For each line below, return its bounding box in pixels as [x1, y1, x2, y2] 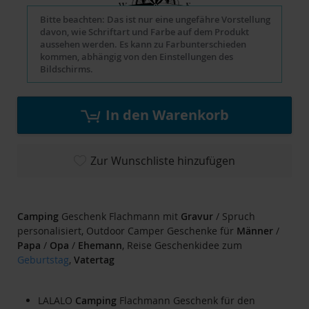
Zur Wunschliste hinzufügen [90, 153, 235, 169]
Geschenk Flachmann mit [59, 210, 181, 223]
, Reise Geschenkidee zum [122, 239, 242, 252]
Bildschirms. [39, 63, 93, 76]
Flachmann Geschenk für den [117, 294, 255, 308]
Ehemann [78, 239, 122, 252]
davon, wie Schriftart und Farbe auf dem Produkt [39, 26, 249, 39]
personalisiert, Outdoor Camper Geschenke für [17, 224, 237, 238]
